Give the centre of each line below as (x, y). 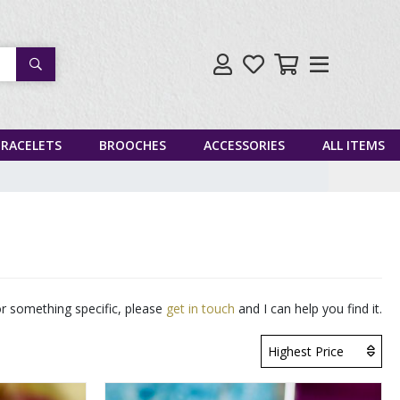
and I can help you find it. (308, 308)
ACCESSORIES (244, 145)
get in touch (200, 308)
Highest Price (306, 351)
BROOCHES (133, 145)
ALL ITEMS (354, 145)
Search (48, 63)
